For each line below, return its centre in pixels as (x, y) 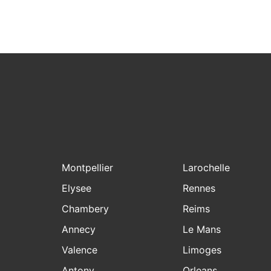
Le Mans (202, 230)
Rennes (199, 188)
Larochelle (206, 168)
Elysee (77, 188)
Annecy (79, 230)
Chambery (85, 209)
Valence (80, 250)
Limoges (202, 250)
